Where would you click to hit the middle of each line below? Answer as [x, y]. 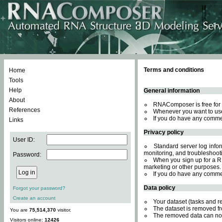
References [25, 110]
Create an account [34, 198]
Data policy [160, 188]
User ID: [24, 140]
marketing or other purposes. [182, 167]
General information [172, 91]
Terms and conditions [174, 70]
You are [20, 210]
